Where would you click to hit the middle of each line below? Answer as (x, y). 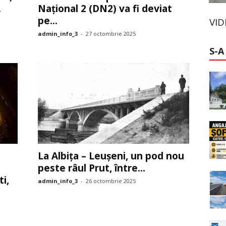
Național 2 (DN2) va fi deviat (105, 9)
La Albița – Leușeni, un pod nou (111, 156)
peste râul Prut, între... (91, 168)
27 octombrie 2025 (110, 34)
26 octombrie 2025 (110, 181)
